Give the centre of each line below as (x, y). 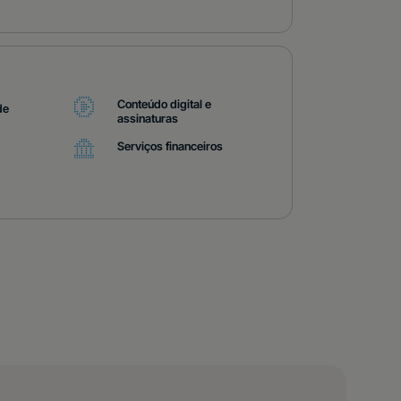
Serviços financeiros (171, 146)
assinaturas (148, 119)
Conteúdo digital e (165, 104)
